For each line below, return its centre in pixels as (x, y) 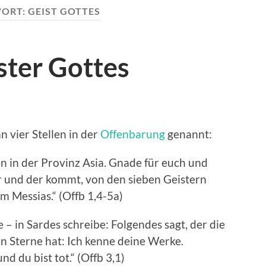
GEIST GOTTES (64, 11)
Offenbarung (133, 134)
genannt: (189, 134)
